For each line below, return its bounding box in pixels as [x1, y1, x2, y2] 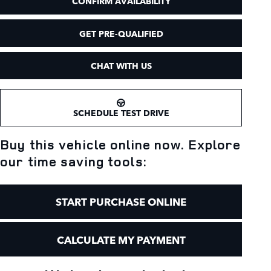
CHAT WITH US [90, 59, 152, 72]
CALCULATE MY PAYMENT [56, 231, 186, 247]
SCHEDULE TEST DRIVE [73, 106, 169, 119]
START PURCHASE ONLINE [56, 194, 186, 210]
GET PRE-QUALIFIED [79, 27, 163, 39]
